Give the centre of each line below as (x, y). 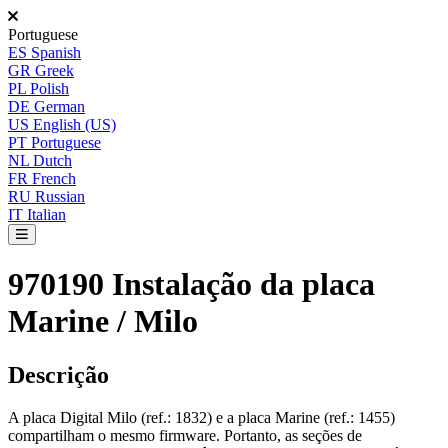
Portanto (250, 435)
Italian (46, 214)
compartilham (51, 435)
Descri (41, 374)
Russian (60, 196)
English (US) (74, 124)
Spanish (56, 52)
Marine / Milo (103, 321)
